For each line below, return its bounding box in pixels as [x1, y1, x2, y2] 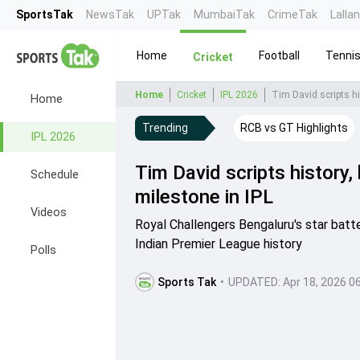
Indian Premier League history [135, 236, 302, 252]
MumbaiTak [194, 8, 255, 21]
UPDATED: [228, 276, 280, 288]
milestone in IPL [135, 186, 273, 208]
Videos [31, 206, 67, 219]
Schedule [31, 168, 79, 182]
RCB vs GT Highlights [240, 121, 348, 134]
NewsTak [86, 8, 134, 21]
